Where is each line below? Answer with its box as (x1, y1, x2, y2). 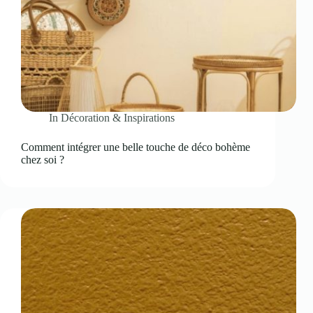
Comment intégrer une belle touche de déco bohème (21, 141, 250, 154)
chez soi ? (21, 154, 64, 166)
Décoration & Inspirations (61, 112, 175, 124)
